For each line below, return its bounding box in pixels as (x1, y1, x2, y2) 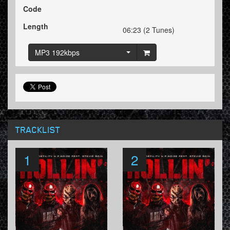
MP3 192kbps (35, 47, 80, 58)
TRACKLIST (15, 124, 61, 136)
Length (23, 21, 48, 32)
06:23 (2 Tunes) (123, 25, 175, 35)
